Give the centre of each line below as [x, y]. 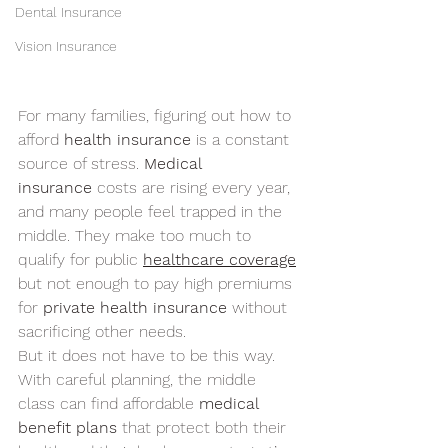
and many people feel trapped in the [152, 211]
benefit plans [67, 427]
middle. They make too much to [137, 235]
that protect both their [204, 427]
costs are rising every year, [193, 187]
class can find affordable [108, 403]
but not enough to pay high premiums [157, 283]
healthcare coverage [219, 259]
